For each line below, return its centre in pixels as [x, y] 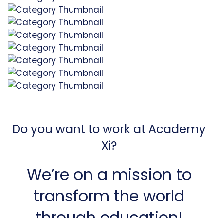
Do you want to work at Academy [109, 129]
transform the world [109, 196]
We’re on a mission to [109, 174]
